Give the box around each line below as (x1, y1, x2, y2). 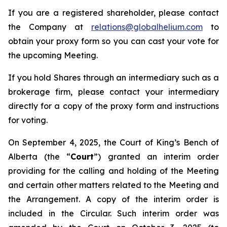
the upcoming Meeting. (8, 50, 98, 60)
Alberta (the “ (8, 152, 71, 162)
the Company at (8, 22, 91, 32)
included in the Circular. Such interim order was (8, 208, 219, 218)
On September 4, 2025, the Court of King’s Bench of (8, 137, 219, 147)
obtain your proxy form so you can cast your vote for (8, 36, 219, 46)
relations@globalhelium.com (91, 22, 203, 32)
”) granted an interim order (94, 152, 219, 162)
